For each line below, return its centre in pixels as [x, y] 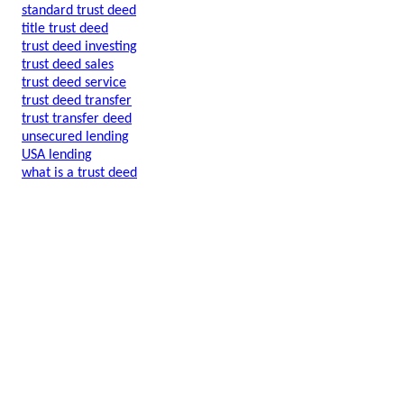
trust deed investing [79, 47]
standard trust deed [79, 11]
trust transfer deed [77, 119]
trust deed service [74, 83]
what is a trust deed [79, 173]
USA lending [57, 155]
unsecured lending [75, 137]
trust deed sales [68, 65]
